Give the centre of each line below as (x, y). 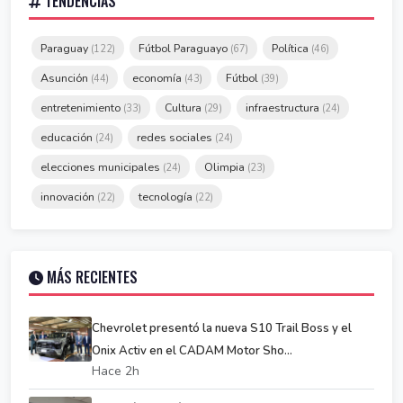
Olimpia (226, 167)
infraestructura (284, 108)
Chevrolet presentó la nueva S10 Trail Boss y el (222, 329)
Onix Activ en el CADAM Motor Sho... (192, 351)
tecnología (167, 197)
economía (158, 78)
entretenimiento (82, 108)
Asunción (66, 78)
